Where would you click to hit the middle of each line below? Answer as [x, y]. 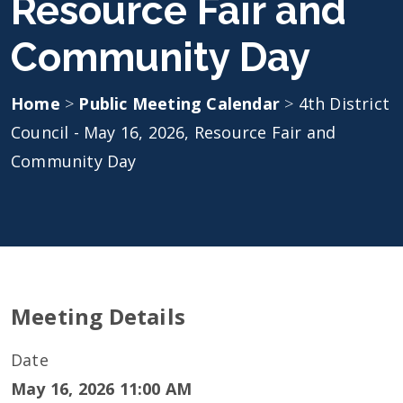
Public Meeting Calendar [182, 103]
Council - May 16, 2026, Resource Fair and [174, 132]
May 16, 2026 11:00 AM [102, 389]
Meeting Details [98, 316]
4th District [344, 103]
